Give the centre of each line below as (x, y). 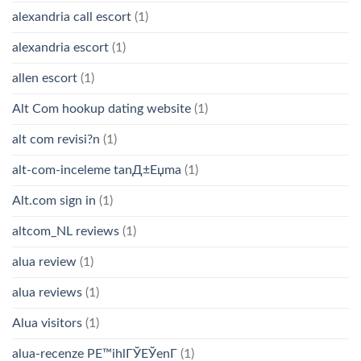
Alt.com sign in (54, 200)
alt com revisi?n (56, 139)
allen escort (45, 78)
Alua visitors (47, 323)
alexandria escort (60, 47)
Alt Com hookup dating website (102, 108)
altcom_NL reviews (66, 231)
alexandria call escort (72, 17)
